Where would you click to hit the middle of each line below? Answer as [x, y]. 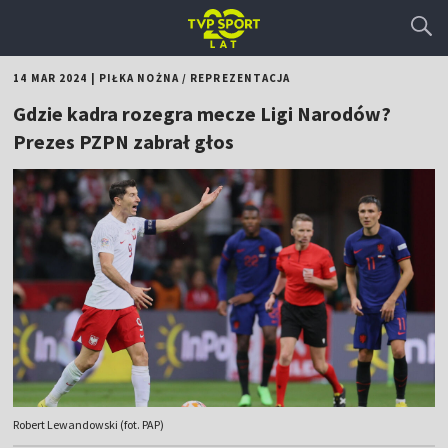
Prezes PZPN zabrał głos [124, 141]
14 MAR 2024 [50, 78]
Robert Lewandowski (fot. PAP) [89, 425]
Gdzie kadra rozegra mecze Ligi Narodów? [202, 113]
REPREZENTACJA [240, 78]
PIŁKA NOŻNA [138, 78]
